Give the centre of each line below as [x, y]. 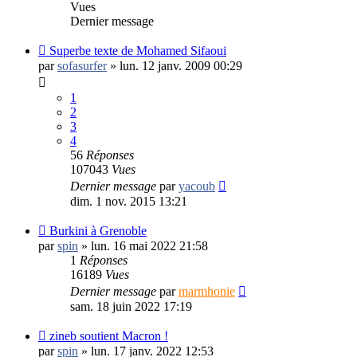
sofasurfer [82, 65]
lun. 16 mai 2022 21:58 [149, 245]
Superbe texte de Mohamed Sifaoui [138, 50]
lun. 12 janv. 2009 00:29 [181, 65]
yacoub [197, 186]
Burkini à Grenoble [98, 230]
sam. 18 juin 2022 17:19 [131, 306]
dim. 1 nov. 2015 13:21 [129, 201]
